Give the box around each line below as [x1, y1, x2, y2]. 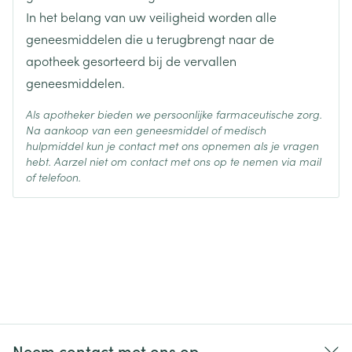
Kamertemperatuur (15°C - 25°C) [114, 16, 298, 33]
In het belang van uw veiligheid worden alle [26, 8, 277, 25]
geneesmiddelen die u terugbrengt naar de [26, 30, 274, 47]
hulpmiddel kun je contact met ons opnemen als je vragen [26, 137, 319, 153]
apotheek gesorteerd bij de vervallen [26, 52, 236, 69]
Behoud [27, 16, 71, 33]
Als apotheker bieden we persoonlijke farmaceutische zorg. [26, 106, 322, 122]
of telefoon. [26, 169, 81, 185]
